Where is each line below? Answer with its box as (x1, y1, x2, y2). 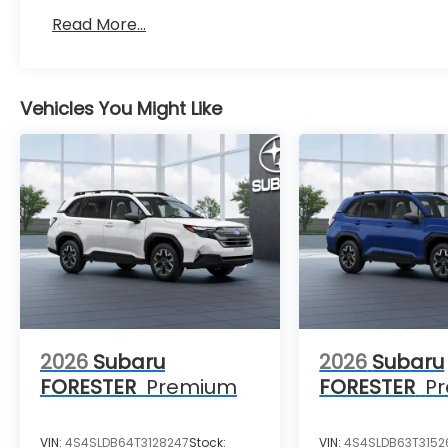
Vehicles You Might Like (20, 96, 222, 122)
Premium (146, 373, 237, 402)
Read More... (52, 13, 147, 37)
